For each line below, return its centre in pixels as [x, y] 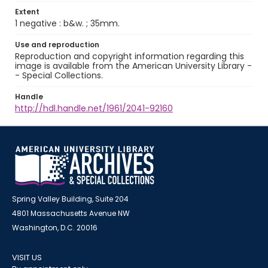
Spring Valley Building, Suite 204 [70, 199]
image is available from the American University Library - [133, 66]
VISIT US [27, 258]
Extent [27, 12]
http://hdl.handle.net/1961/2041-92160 [94, 108]
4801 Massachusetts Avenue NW [71, 213]
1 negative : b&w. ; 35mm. [67, 23]
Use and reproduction [57, 45]
